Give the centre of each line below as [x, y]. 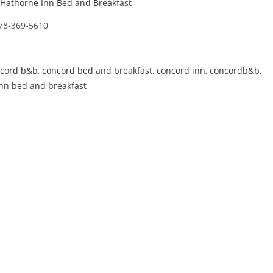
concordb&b [235, 71]
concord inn [181, 71]
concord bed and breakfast [97, 71]
